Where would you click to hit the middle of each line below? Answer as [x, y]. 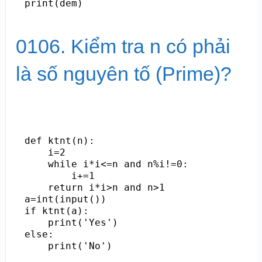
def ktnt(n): [59, 140]
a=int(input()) [65, 199]
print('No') [68, 246]
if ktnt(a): [56, 211]
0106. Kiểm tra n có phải [123, 46]
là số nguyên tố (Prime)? [123, 73]
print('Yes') [71, 222]
